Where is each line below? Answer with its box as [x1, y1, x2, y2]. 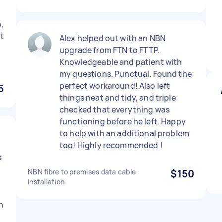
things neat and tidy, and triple [59, 92, 176, 103]
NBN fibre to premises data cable [28, 167, 136, 176]
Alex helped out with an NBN [59, 33, 166, 44]
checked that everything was [59, 104, 170, 115]
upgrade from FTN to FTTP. [59, 45, 160, 55]
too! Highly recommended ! [59, 140, 163, 151]
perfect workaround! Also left [59, 80, 170, 91]
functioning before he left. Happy [59, 116, 186, 127]
